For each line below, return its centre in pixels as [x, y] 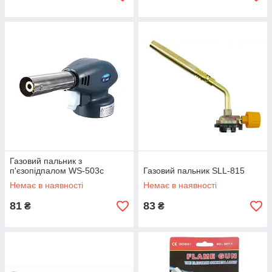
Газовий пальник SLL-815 [194, 171]
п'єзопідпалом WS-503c [57, 171]
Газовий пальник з [46, 161]
